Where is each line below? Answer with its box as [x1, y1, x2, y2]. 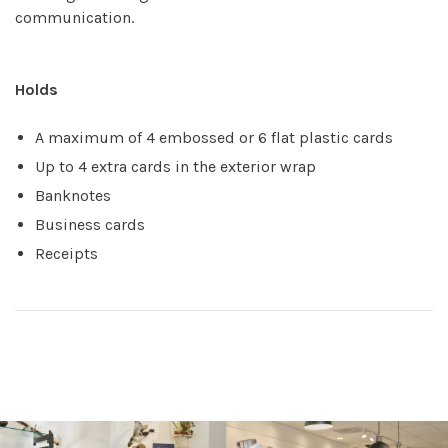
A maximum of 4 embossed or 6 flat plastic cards [35, 128, 393, 148]
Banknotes [35, 186, 111, 206]
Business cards [35, 215, 145, 235]
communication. [15, 8, 134, 28]
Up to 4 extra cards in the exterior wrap [35, 157, 316, 177]
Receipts [35, 244, 98, 264]
